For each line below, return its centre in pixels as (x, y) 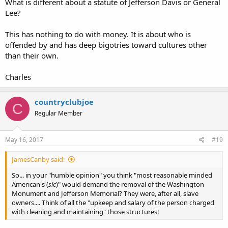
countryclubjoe (64, 102)
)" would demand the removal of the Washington (130, 184)
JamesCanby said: (38, 159)
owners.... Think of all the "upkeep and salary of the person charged (113, 202)
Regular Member (59, 113)
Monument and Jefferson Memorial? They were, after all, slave (105, 193)
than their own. (32, 55)
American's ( (30, 184)
